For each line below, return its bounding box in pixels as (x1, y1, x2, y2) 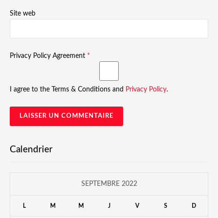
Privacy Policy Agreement (10, 52, 87, 59)
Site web (10, 10, 36, 18)
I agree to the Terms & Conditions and (10, 86, 126, 93)
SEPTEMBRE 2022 (81, 180, 137, 187)
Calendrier (10, 145, 53, 154)
